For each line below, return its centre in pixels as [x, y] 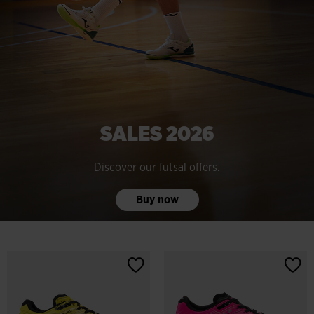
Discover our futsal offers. [157, 168]
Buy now [157, 199]
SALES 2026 [157, 135]
